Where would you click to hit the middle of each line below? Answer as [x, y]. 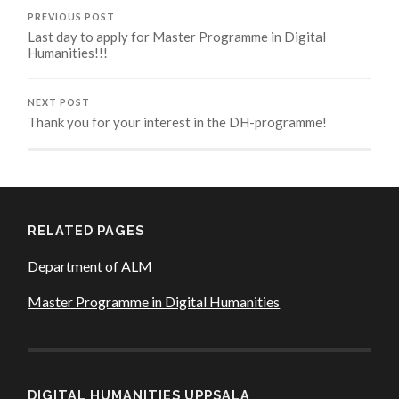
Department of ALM [90, 265]
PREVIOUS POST [72, 16]
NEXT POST [59, 102]
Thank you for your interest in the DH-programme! [178, 122]
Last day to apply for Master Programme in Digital [177, 36]
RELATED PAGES [86, 230]
